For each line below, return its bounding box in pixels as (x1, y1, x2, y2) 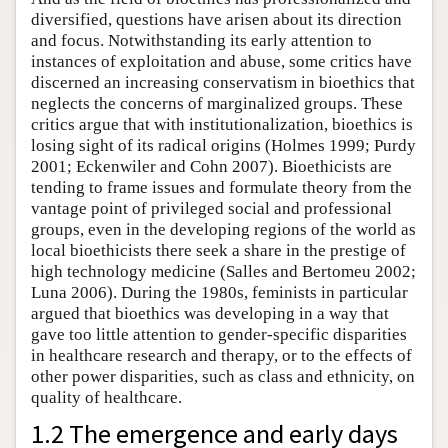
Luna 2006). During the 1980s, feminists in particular (31, 283, 408, 303)
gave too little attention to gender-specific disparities (31, 325, 407, 345)
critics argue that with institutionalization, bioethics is (31, 115, 413, 135)
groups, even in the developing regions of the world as (31, 220, 416, 240)
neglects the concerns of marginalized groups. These (31, 94, 403, 114)
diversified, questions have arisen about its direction (31, 10, 402, 30)
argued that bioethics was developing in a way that (31, 304, 389, 324)
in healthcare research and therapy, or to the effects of (31, 346, 412, 366)
